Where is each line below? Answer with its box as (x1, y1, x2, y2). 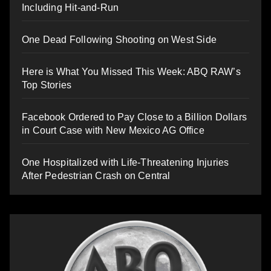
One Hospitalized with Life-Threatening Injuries (22, 157, 229, 168)
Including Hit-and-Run (22, 2, 119, 13)
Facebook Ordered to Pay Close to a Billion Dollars (22, 111, 247, 122)
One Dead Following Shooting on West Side (22, 34, 217, 45)
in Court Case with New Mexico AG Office (22, 125, 204, 135)
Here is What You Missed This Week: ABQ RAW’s (22, 66, 241, 77)
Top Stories (22, 79, 72, 90)
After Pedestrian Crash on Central (22, 170, 171, 181)
